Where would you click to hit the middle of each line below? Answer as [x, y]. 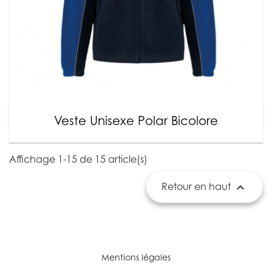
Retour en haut [197, 186]
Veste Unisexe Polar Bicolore [136, 121]
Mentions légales [136, 257]
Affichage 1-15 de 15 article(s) [78, 159]
